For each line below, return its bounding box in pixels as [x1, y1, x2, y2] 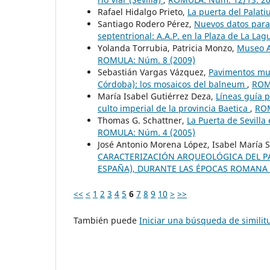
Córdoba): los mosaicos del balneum [98, 78, 247, 90]
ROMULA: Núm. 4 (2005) [98, 126, 195, 138]
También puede [74, 214, 139, 226]
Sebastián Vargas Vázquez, [98, 66, 209, 78]
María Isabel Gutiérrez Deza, [98, 90, 216, 102]
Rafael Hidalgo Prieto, [98, 5, 187, 17]
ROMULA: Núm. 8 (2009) [98, 54, 195, 66]
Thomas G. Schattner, [98, 114, 187, 126]
